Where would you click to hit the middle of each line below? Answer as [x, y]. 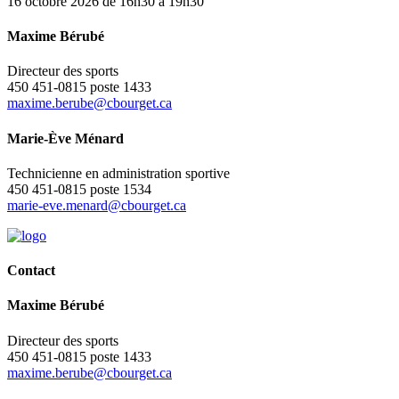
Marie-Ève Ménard [65, 138]
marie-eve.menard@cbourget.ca [97, 205]
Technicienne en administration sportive [118, 173]
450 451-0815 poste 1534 [79, 189]
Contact [31, 271]
